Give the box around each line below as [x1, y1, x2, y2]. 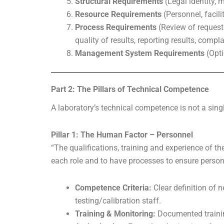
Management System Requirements [75, 48, 204, 58]
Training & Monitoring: [75, 209, 155, 219]
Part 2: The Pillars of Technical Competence [51, 84, 209, 94]
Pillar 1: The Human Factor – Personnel [51, 130, 193, 140]
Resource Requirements [75, 9, 161, 19]
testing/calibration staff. [75, 196, 161, 206]
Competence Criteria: [75, 183, 151, 193]
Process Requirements [75, 22, 156, 32]
